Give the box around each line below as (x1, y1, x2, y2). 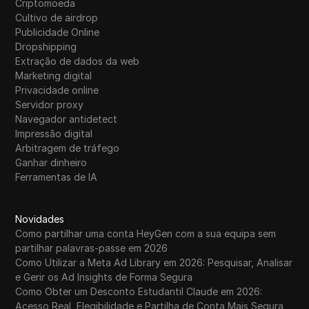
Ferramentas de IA (15, 170, 98, 183)
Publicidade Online (15, 26, 100, 38)
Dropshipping (15, 40, 77, 52)
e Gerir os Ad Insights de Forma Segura (15, 270, 193, 283)
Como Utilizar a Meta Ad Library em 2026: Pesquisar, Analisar (15, 256, 293, 268)
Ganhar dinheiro (15, 156, 88, 168)
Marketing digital (15, 69, 92, 81)
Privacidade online (15, 83, 99, 96)
